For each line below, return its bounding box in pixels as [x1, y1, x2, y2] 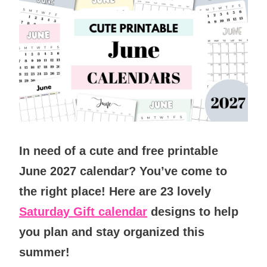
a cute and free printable [79, 144, 218, 157]
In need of [19, 144, 79, 157]
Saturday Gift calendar [19, 204, 147, 218]
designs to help [147, 204, 238, 218]
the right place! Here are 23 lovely [19, 184, 211, 198]
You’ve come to [139, 164, 227, 178]
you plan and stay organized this [19, 225, 204, 238]
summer [19, 245, 66, 259]
